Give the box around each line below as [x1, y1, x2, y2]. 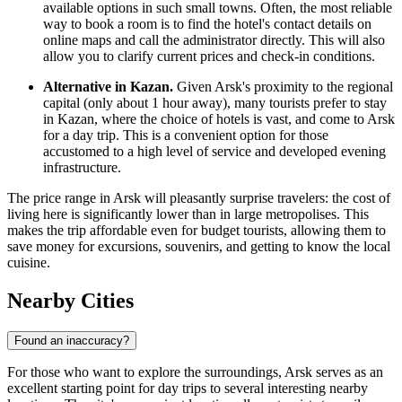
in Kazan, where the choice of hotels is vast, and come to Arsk [43, 111, 395, 127]
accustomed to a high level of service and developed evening [43, 144, 386, 160]
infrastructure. [43, 160, 121, 176]
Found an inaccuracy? [14, 334, 129, 348]
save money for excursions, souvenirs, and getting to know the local [7, 239, 390, 255]
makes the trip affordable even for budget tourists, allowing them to [7, 223, 386, 239]
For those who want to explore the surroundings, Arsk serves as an [7, 364, 383, 380]
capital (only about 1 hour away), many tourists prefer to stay [43, 95, 387, 111]
